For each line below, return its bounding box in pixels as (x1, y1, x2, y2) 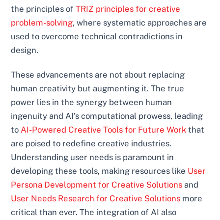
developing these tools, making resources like (11, 166, 188, 176)
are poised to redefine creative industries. (11, 138, 172, 149)
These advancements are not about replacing (11, 70, 185, 80)
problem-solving (11, 18, 73, 28)
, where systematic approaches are (73, 18, 207, 28)
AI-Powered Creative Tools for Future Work (21, 125, 187, 135)
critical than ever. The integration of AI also (11, 207, 177, 218)
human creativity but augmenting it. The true (11, 83, 185, 94)
